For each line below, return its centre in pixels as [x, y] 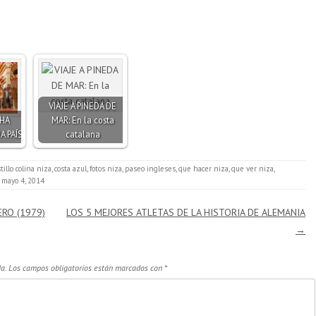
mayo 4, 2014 [23, 180]
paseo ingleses [150, 168]
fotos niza [106, 168]
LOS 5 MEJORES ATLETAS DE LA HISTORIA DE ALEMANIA [186, 212]
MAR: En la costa [83, 120]
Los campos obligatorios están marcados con [86, 267]
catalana [83, 134]
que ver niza [253, 168]
